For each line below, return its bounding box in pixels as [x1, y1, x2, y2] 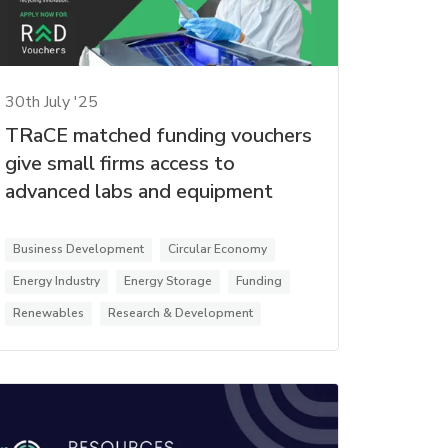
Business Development [12, 240, 144, 257]
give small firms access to [4, 149, 235, 177]
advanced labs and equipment [4, 177, 273, 205]
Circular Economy [167, 240, 267, 257]
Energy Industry [12, 272, 100, 289]
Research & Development [107, 304, 253, 321]
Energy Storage [123, 272, 212, 289]
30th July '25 [4, 90, 98, 113]
